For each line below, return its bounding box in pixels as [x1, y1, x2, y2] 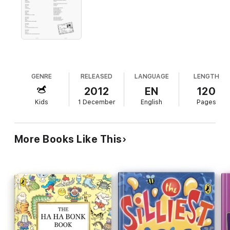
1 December [78, 98, 116, 106]
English [141, 98, 163, 106]
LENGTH [194, 72, 220, 80]
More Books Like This [14, 132, 122, 145]
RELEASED [81, 72, 113, 80]
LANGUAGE [134, 72, 169, 80]
